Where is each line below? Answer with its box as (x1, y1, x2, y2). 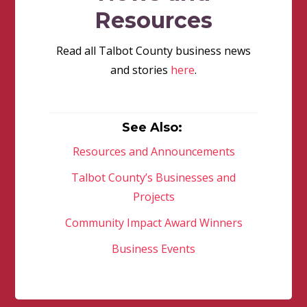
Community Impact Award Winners (64, 215, 243, 231)
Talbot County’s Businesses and (71, 170, 236, 186)
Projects (132, 189, 175, 205)
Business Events (112, 241, 195, 257)
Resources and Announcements (72, 144, 235, 160)
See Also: (121, 120, 186, 136)
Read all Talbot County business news (56, 43, 251, 59)
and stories (110, 62, 171, 78)
